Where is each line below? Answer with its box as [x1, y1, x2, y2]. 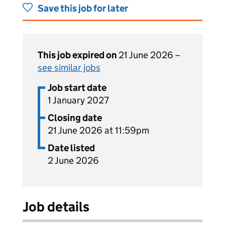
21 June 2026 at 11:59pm [48, 125, 149, 136]
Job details [23, 198, 89, 215]
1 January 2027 [48, 94, 109, 106]
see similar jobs [38, 62, 100, 73]
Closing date [48, 112, 102, 124]
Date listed [48, 142, 95, 154]
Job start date [48, 82, 106, 93]
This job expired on [38, 49, 119, 61]
